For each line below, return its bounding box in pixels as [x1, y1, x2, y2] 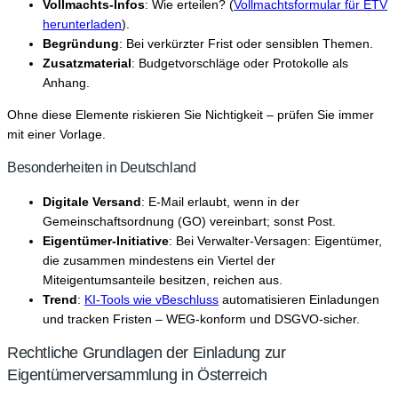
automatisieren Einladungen [219, 291, 379, 306]
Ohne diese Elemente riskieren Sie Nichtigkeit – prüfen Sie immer [7, 107, 374, 122]
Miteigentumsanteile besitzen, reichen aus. [43, 272, 283, 287]
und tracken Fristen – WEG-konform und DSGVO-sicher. [43, 311, 360, 326]
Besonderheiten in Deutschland [7, 159, 196, 175]
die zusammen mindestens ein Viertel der [43, 252, 275, 267]
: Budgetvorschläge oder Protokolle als [131, 55, 348, 70]
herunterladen [43, 16, 122, 31]
